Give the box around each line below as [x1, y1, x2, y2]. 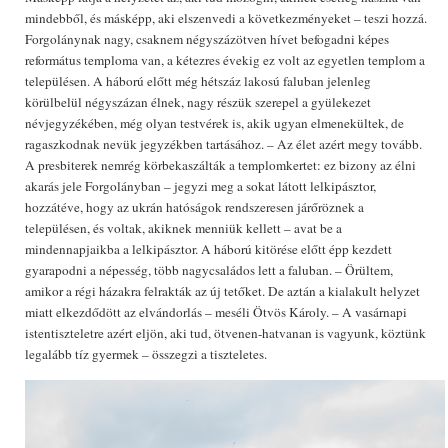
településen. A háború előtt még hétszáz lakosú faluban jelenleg [25, 72, 371, 90]
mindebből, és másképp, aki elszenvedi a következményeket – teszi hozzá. [25, 9, 427, 27]
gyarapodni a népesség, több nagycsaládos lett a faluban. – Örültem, [25, 261, 393, 279]
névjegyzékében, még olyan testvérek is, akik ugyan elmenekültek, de [25, 114, 404, 132]
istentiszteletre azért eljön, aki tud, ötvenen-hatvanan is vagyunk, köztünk [25, 324, 426, 342]
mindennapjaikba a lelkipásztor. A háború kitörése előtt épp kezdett [25, 240, 392, 258]
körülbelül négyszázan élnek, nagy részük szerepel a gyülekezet [25, 93, 371, 111]
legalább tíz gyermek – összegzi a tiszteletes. [25, 345, 267, 363]
